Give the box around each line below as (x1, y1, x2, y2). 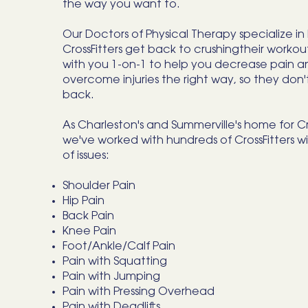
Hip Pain (63, 196, 104, 207)
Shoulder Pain (63, 181, 135, 192)
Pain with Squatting (63, 256, 167, 267)
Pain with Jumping (63, 272, 160, 283)
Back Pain (63, 211, 117, 222)
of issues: (63, 151, 109, 162)
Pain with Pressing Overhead (63, 287, 214, 298)
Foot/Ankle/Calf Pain (63, 241, 175, 252)
